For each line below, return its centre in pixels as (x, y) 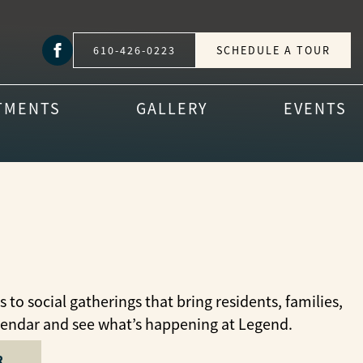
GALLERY (173, 109)
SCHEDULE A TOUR (273, 50)
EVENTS (315, 109)
